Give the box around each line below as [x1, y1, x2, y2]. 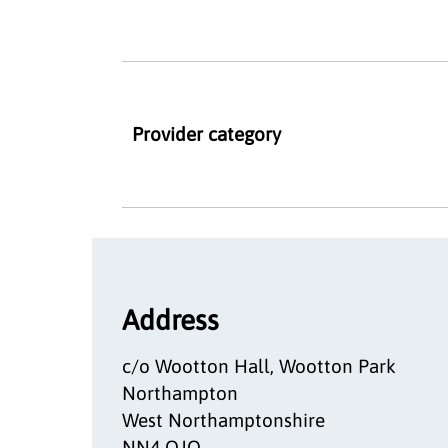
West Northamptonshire [122, 408, 325, 431]
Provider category [132, 122, 281, 145]
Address [122, 303, 219, 336]
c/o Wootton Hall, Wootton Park [122, 354, 396, 377]
